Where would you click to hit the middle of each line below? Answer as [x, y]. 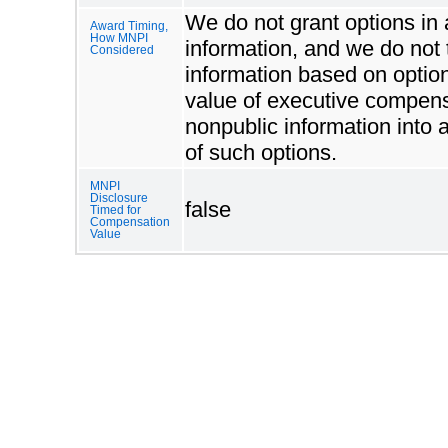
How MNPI [119, 37]
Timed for [115, 209]
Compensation [130, 221]
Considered [122, 49]
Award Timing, [129, 25]
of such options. [261, 152]
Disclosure [119, 197]
